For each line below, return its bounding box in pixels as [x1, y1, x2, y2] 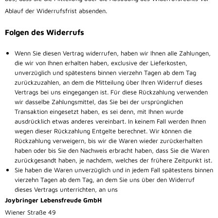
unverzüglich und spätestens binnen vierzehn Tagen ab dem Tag [15, 69, 196, 77]
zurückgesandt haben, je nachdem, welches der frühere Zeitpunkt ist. [15, 156, 212, 164]
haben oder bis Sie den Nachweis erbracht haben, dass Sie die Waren [15, 146, 209, 155]
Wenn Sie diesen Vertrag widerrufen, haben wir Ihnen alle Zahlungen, [15, 49, 211, 57]
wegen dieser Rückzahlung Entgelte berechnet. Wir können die [15, 127, 192, 135]
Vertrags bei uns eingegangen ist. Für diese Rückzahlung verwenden [15, 88, 208, 96]
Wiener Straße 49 [5, 208, 56, 217]
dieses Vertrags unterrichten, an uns [15, 185, 118, 194]
